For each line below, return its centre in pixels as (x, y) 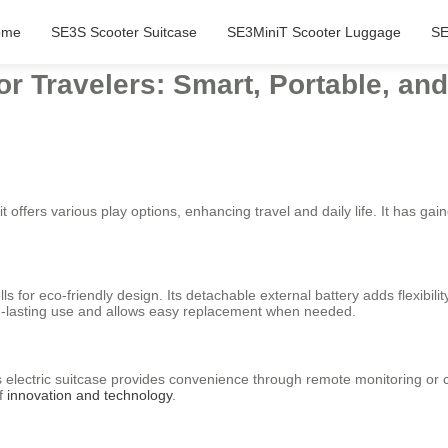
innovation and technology (89, 394)
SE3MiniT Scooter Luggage (313, 32)
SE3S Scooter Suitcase (123, 32)
